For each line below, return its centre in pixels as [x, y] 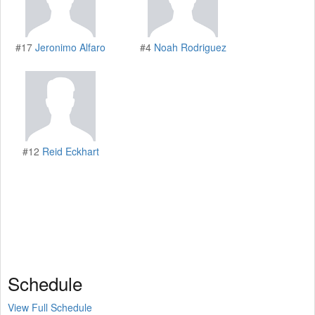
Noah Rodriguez [190, 47]
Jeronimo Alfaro [70, 47]
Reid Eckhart [70, 151]
